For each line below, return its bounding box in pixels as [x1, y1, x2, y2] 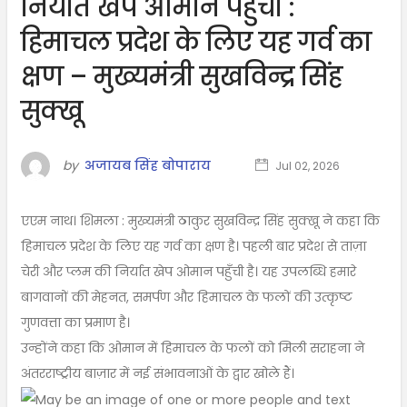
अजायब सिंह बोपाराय [84, 155, 211, 174]
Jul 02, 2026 [272, 157, 340, 174]
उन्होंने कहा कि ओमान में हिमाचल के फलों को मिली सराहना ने [20, 338, 364, 357]
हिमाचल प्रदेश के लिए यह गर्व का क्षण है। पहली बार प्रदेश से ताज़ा [20, 236, 366, 255]
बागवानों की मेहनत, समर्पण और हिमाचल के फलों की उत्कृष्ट [20, 287, 352, 306]
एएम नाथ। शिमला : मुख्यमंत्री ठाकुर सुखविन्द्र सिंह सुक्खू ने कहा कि [20, 211, 380, 230]
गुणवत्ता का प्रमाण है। [20, 313, 130, 332]
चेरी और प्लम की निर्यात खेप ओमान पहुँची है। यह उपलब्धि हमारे [20, 262, 356, 281]
